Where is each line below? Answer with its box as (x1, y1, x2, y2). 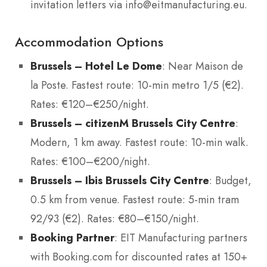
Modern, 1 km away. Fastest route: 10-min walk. (30, 135, 249, 151)
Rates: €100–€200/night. (30, 154, 150, 170)
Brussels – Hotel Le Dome (30, 58, 162, 74)
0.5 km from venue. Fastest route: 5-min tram (30, 192, 239, 208)
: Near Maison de (162, 58, 243, 74)
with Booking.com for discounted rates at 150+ (30, 249, 247, 265)
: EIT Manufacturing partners (114, 230, 247, 246)
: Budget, (209, 173, 252, 189)
